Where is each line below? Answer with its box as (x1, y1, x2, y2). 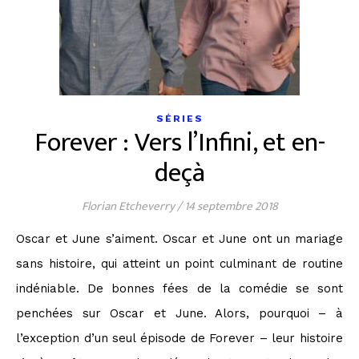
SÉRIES (155, 113, 204, 124)
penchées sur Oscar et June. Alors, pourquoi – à (16, 306, 343, 321)
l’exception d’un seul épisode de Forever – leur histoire (16, 331, 343, 345)
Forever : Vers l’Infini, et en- (34, 121, 325, 165)
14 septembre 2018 (184, 196, 278, 216)
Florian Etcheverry (81, 196, 175, 216)
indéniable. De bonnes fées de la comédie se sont (16, 281, 343, 296)
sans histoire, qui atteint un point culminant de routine (16, 256, 343, 271)
